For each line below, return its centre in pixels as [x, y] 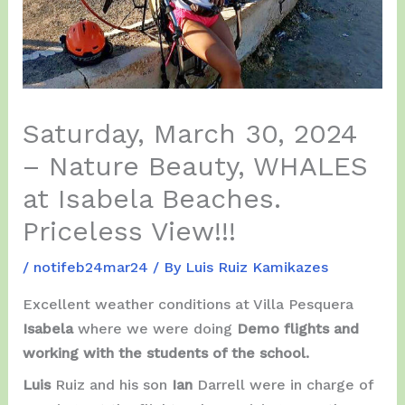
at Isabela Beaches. [151, 198]
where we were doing [157, 328]
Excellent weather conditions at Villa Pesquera [188, 304]
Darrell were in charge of [285, 384]
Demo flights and [297, 328]
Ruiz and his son [113, 384]
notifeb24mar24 [90, 267]
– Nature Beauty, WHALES [195, 165]
